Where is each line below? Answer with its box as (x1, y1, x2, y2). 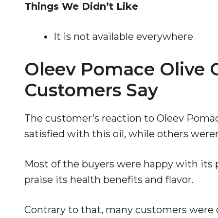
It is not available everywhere (54, 30, 193, 42)
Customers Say (24, 79, 158, 101)
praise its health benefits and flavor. (24, 173, 194, 185)
